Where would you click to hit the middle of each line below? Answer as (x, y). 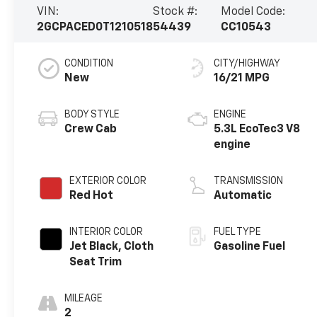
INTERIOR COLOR (106, 232)
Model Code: (253, 12)
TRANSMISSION (249, 181)
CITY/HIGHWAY (247, 63)
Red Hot (92, 196)
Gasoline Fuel (250, 247)
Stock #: (175, 12)
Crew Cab (91, 129)
